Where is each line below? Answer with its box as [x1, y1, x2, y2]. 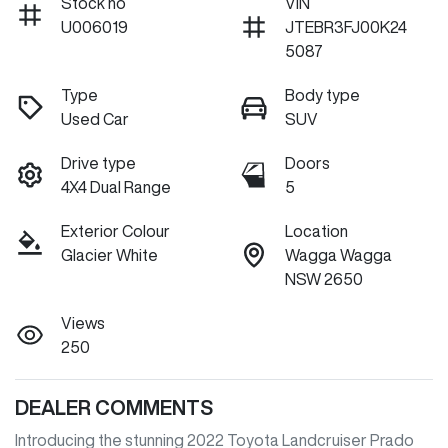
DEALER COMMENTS [15, 397, 213, 419]
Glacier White [61, 247, 158, 264]
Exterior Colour [61, 223, 170, 240]
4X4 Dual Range [61, 179, 171, 196]
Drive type [61, 155, 136, 172]
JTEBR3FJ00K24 [285, 19, 407, 36]
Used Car [61, 111, 129, 128]
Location [285, 223, 348, 240]
